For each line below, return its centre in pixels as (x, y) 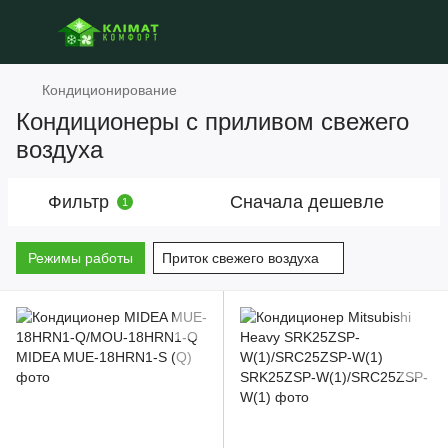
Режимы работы (80, 258)
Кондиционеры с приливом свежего (212, 121)
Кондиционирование (109, 90)
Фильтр (78, 202)
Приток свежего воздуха (240, 258)
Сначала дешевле (307, 202)
